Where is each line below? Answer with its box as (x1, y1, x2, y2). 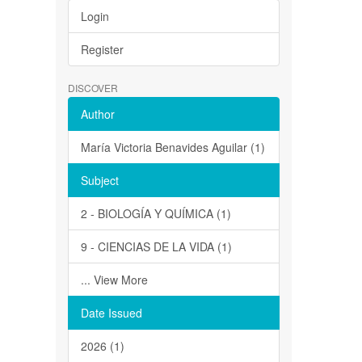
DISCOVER (67, 81, 118, 95)
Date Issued (80, 305, 142, 322)
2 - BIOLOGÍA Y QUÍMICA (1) (80, 205, 231, 222)
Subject (80, 172, 119, 189)
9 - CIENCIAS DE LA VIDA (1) (80, 238, 232, 255)
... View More (80, 271, 148, 288)
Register (80, 41, 124, 58)
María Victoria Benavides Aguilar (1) (80, 139, 265, 156)
